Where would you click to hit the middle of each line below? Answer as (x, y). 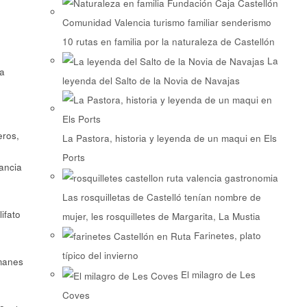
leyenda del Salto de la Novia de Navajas (151, 81)
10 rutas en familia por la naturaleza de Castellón (168, 41)
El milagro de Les (218, 275)
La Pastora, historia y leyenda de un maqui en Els (169, 138)
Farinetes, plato (227, 235)
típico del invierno (100, 256)
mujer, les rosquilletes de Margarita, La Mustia (161, 216)
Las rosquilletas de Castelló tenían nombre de (161, 197)
